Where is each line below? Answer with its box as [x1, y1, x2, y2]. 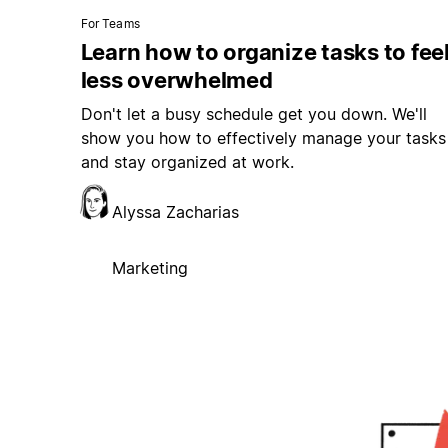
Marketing [111, 258, 188, 279]
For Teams [80, 16, 140, 32]
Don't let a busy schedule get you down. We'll [80, 104, 427, 125]
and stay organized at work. [80, 152, 294, 173]
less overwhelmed [80, 67, 273, 94]
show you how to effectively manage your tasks [80, 128, 446, 149]
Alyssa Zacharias [111, 202, 239, 223]
